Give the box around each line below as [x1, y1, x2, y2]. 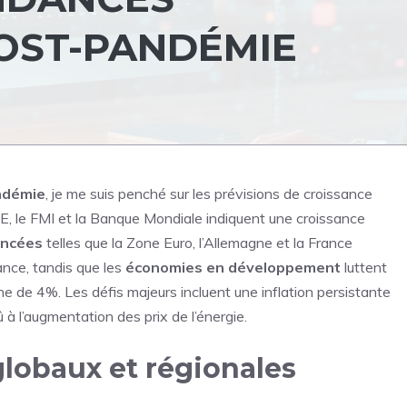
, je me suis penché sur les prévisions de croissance [45, 184, 372, 203]
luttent [341, 258, 387, 276]
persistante [313, 283, 391, 301]
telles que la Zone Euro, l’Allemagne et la [43, 233, 308, 252]
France [308, 233, 352, 252]
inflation [262, 283, 313, 301]
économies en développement [125, 258, 341, 276]
